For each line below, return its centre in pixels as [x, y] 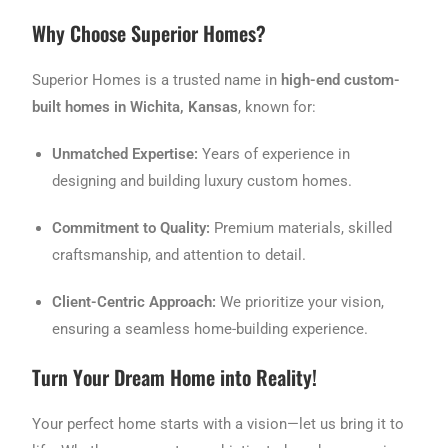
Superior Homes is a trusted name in [157, 80]
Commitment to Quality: [131, 228]
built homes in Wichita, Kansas [135, 107]
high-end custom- [341, 80]
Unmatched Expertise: [125, 154]
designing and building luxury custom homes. [202, 181]
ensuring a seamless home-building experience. [210, 329]
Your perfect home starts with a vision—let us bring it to [218, 424]
